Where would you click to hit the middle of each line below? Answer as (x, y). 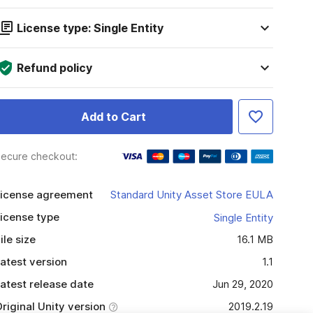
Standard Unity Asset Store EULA (191, 195)
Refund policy (54, 68)
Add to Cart (113, 117)
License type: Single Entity (90, 28)
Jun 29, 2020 (242, 284)
